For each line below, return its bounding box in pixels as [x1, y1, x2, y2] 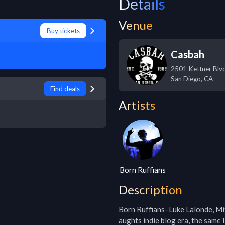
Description [119, 182, 182, 197]
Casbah [171, 48, 204, 60]
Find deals [50, 85, 80, 93]
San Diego [171, 75, 201, 83]
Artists [119, 98, 155, 113]
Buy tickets [47, 27, 80, 35]
